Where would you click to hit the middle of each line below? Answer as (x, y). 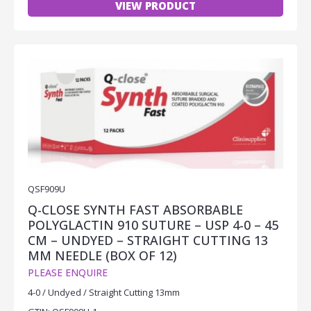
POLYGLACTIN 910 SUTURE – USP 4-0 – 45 (153, 225)
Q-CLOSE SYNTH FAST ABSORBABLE (135, 209)
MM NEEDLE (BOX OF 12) (102, 255)
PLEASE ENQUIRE (68, 272)
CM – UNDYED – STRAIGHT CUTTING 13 (148, 240)
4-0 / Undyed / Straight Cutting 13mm (104, 292)
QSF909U (47, 188)
